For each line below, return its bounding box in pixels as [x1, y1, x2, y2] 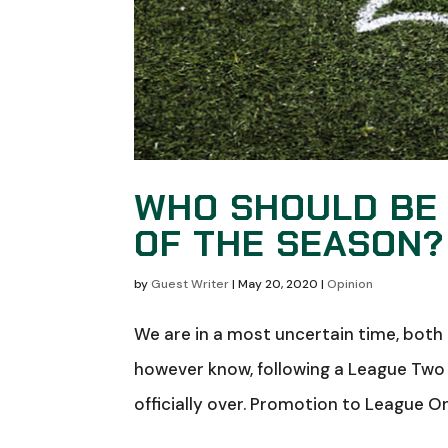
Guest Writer [151, 275, 230, 292]
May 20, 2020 [238, 275, 319, 292]
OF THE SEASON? [134, 219, 445, 267]
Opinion [327, 275, 374, 292]
